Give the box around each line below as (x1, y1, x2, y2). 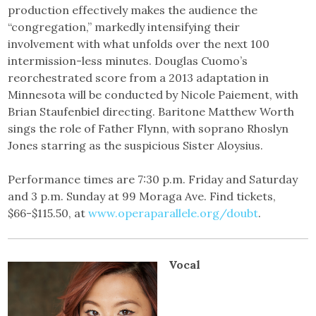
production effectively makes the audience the (8, 3, 258, 18)
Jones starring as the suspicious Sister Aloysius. (8, 138, 264, 153)
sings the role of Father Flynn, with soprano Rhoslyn (8, 121, 289, 136)
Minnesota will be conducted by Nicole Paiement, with (8, 87, 299, 102)
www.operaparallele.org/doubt (88, 206, 259, 221)
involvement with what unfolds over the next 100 (8, 37, 270, 51)
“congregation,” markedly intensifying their (8, 20, 241, 35)
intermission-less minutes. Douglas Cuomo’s (8, 54, 248, 68)
